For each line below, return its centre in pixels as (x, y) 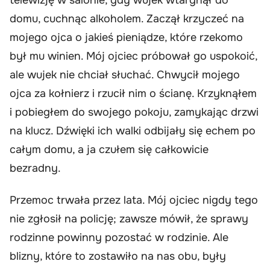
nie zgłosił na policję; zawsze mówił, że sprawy (129, 219)
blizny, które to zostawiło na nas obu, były (118, 256)
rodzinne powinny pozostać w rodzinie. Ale (119, 238)
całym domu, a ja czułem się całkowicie (109, 149)
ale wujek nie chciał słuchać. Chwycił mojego (125, 74)
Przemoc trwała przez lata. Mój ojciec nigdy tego (134, 200)
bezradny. (35, 168)
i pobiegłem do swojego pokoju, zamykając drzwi (134, 112)
